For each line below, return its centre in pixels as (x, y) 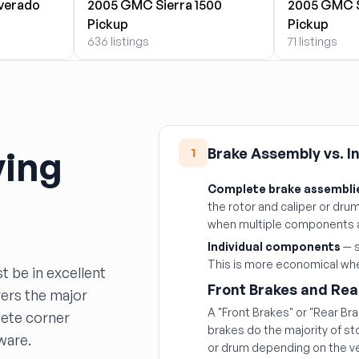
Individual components (274, 246)
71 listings (313, 41)
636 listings (118, 41)
